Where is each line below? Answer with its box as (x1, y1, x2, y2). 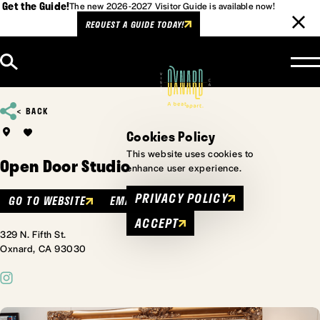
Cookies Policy (126, 126, 215, 146)
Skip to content (17, 51, 85, 64)
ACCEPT (135, 214, 179, 233)
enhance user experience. (126, 161, 242, 175)
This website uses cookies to (126, 146, 254, 161)
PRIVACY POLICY (135, 189, 228, 208)
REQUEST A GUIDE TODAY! (85, 17, 185, 31)
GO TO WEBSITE (9, 192, 86, 210)
